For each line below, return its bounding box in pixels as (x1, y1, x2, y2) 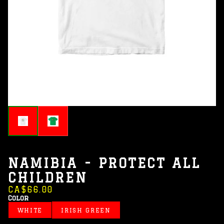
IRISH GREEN (61, 206, 111, 213)
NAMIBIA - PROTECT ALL (8, 156, 201, 170)
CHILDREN (8, 170, 87, 185)
